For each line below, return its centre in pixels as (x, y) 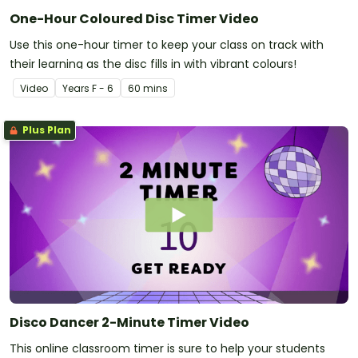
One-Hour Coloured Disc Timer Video (134, 19)
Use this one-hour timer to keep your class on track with (167, 45)
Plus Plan (46, 130)
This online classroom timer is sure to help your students (167, 348)
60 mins (148, 89)
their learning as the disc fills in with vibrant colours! (153, 64)
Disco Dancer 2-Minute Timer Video (129, 322)
